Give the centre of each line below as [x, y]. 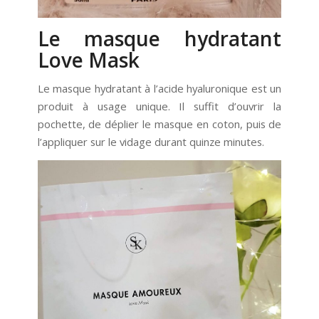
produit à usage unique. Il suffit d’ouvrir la [159, 106]
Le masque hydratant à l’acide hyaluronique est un [159, 89]
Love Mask [88, 60]
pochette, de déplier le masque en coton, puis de [159, 124]
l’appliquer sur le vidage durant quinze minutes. [151, 142]
